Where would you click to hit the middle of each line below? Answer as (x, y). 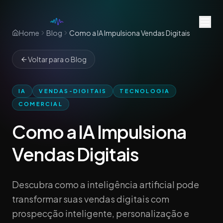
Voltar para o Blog (57, 59)
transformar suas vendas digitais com (91, 199)
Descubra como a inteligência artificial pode (106, 184)
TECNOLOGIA (145, 91)
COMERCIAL (41, 104)
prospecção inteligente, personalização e (101, 213)
